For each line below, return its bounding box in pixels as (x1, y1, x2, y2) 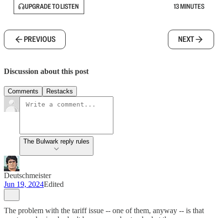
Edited (44, 180, 64, 189)
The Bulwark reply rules (23, 138, 90, 145)
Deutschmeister (4, 171, 51, 180)
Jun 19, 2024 (4, 180, 44, 189)
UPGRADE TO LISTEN (25, 2, 79, 11)
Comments (8, 88, 38, 95)
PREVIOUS (24, 34, 55, 44)
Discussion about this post (4, 67, 89, 76)
